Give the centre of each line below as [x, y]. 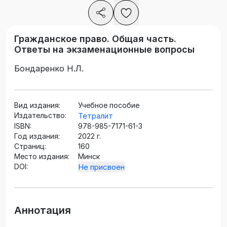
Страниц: [30, 146]
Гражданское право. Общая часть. [95, 39]
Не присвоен [101, 167]
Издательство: [40, 116]
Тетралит [96, 116]
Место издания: [42, 157]
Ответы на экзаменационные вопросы [104, 50]
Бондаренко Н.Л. [49, 69]
